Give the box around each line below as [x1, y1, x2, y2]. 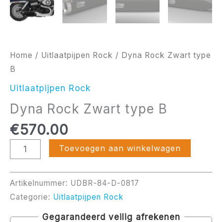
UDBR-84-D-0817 [70, 178, 139, 188]
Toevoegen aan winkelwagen [58, 143, 181, 154]
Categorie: [10, 192, 53, 202]
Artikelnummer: [10, 178, 70, 188]
